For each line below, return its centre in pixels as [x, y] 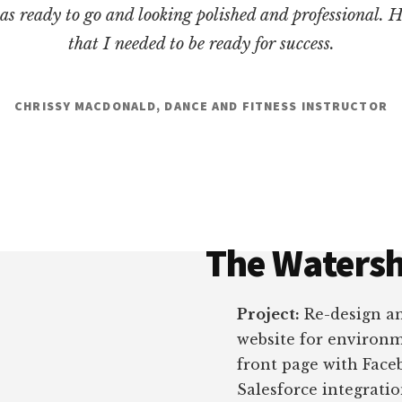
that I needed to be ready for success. [201, 44]
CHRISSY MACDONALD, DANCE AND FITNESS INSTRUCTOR [201, 105]
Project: [268, 314]
